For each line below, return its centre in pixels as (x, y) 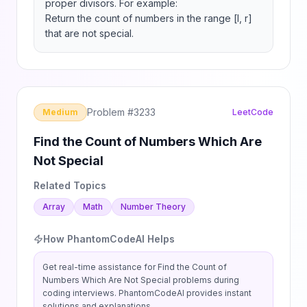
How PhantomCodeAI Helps (109, 239)
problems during (205, 280)
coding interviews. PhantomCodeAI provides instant (147, 293)
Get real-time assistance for (100, 267)
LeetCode (253, 112)
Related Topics (70, 185)
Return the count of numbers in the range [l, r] (149, 18)
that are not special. (89, 33)
